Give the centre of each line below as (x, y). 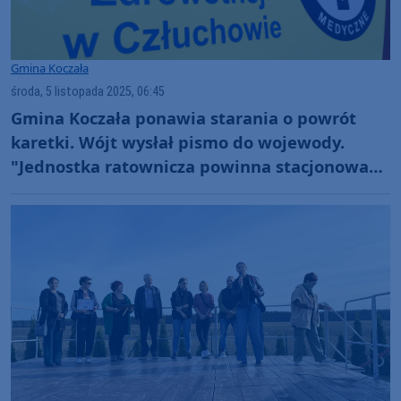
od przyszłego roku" (92, 190)
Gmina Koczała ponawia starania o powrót (183, 117)
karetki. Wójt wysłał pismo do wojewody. (178, 141)
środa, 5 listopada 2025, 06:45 (88, 91)
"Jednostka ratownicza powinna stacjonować (194, 166)
